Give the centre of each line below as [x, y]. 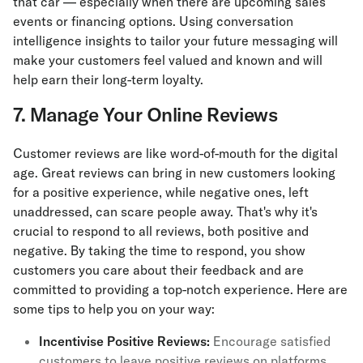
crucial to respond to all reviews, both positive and [161, 231]
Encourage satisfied [270, 341]
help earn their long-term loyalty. [110, 79]
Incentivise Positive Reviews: [124, 341]
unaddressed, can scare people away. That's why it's [165, 211]
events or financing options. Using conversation [153, 21]
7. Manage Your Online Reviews [145, 114]
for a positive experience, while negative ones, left [161, 192]
